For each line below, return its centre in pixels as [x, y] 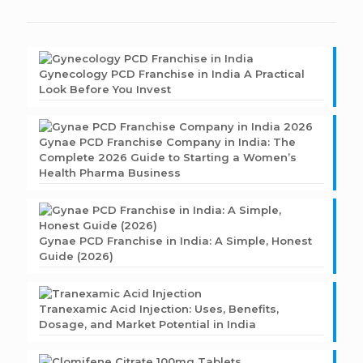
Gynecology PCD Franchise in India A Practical [172, 74]
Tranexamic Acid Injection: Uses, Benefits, [159, 309]
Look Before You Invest [105, 90]
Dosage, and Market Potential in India [147, 325]
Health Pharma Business [110, 173]
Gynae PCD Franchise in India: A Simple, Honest [175, 241]
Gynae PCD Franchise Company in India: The [167, 142]
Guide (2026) [76, 256]
